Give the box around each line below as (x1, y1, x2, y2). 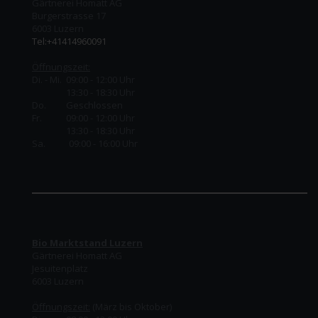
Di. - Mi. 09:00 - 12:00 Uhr (32, 72, 137, 86)
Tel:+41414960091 (32, 34, 106, 48)
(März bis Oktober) (90, 300, 172, 313)
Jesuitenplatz (32, 261, 88, 275)
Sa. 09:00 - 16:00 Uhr (32, 136, 138, 150)
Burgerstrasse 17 (32, 9, 106, 22)
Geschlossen (66, 98, 123, 111)
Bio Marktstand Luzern (32, 236, 143, 249)
